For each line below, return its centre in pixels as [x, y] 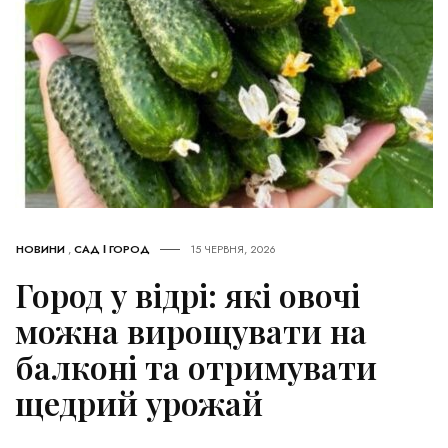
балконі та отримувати [196, 367]
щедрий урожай [139, 403]
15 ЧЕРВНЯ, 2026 [233, 249]
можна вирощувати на [191, 331]
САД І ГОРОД [112, 249]
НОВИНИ [40, 249]
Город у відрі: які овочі [187, 295]
